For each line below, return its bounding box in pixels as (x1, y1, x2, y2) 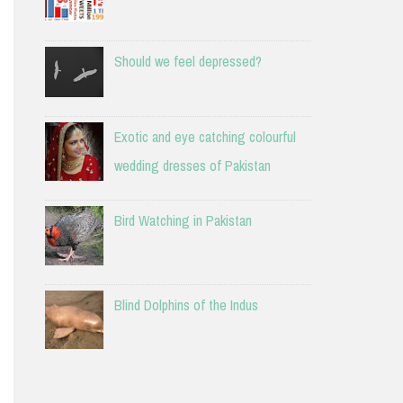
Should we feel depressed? (113, 50, 262, 71)
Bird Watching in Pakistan (113, 210, 252, 231)
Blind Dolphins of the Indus (113, 294, 258, 315)
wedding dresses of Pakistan (113, 155, 271, 175)
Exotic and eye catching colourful (113, 126, 296, 147)
